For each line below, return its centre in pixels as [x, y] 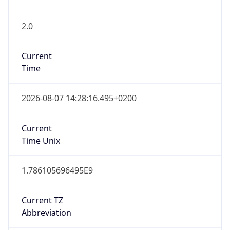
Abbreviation [46, 213]
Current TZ [42, 200]
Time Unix [41, 140]
